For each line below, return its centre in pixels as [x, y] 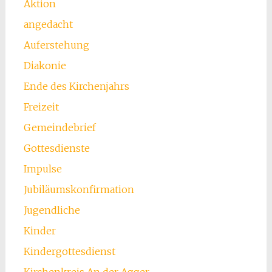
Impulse [42, 169]
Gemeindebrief [59, 128]
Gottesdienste [56, 148]
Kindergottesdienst [69, 252]
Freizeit [41, 107]
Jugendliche [52, 210]
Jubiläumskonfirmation [79, 190]
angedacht [48, 25]
